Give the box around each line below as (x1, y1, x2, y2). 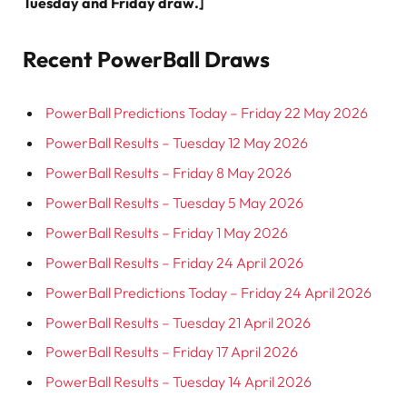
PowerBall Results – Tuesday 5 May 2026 (45, 193, 303, 212)
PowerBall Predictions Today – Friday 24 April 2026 (45, 283, 372, 302)
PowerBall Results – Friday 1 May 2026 (45, 223, 288, 242)
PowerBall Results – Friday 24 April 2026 (45, 253, 303, 272)
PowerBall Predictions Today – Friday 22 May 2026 (45, 104, 368, 123)
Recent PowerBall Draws (23, 45, 270, 73)
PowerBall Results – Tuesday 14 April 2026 (45, 372, 312, 392)
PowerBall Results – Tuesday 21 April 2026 (45, 313, 311, 332)
